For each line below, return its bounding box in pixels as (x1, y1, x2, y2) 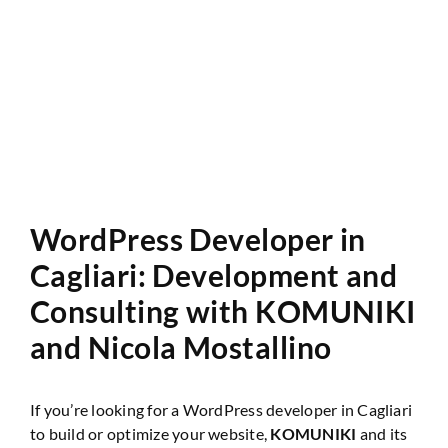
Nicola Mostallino (87, 328, 332, 365)
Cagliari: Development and (30, 256, 398, 293)
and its (356, 423, 408, 443)
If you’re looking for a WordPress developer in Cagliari (30, 399, 413, 419)
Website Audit (255, 16, 363, 35)
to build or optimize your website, (30, 423, 271, 443)
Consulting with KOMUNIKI (30, 292, 416, 329)
